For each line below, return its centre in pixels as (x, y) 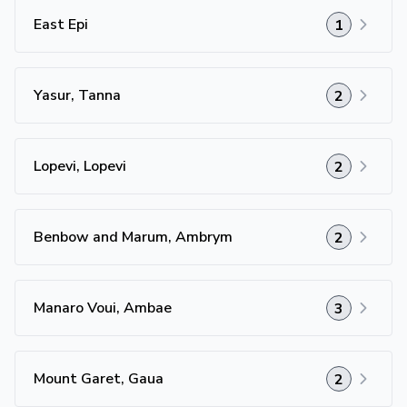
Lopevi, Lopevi (80, 166)
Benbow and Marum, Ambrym (133, 237)
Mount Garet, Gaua (99, 379)
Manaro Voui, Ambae (103, 308)
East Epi (61, 25)
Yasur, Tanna (77, 95)
